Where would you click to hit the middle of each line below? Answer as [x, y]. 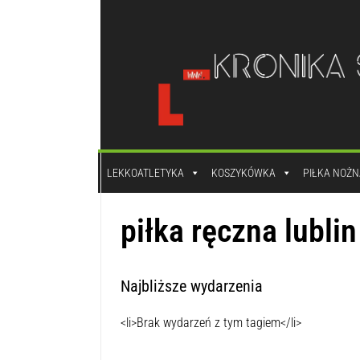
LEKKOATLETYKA [145, 173]
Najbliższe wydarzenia [191, 286]
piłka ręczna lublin [238, 231]
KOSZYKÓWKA [243, 173]
